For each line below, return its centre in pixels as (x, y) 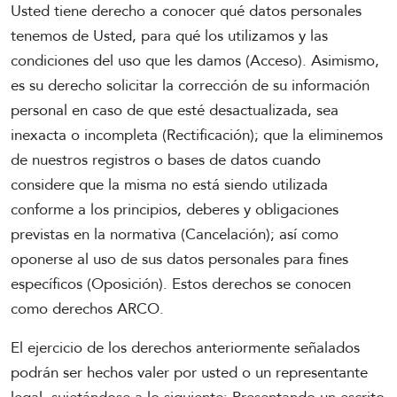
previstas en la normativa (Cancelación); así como (175, 235)
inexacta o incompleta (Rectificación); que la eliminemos (197, 136)
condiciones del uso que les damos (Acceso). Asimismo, (195, 61)
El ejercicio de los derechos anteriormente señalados (185, 348)
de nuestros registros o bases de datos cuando (166, 160)
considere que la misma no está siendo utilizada (169, 185)
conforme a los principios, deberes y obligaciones (175, 210)
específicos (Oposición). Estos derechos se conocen (181, 284)
